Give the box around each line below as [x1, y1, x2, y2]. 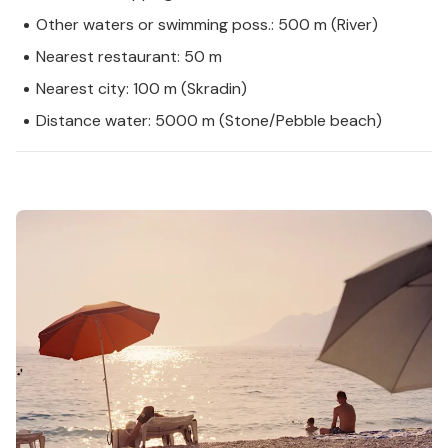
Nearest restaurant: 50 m [36, 46, 222, 68]
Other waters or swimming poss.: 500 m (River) [36, 14, 378, 36]
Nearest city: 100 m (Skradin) [36, 78, 247, 100]
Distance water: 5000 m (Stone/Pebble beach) [36, 110, 382, 132]
